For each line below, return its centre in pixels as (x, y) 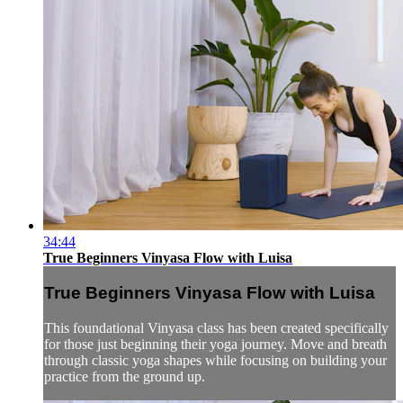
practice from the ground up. (125, 376)
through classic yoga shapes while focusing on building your (215, 360)
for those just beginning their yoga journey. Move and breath (215, 344)
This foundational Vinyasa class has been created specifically (216, 327)
